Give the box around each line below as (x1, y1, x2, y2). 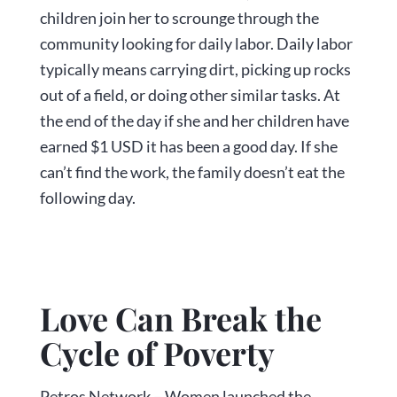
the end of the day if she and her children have (39, 111, 349, 131)
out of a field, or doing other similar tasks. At (39, 85, 340, 105)
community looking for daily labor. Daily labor (39, 34, 353, 54)
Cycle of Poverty (39, 331, 275, 375)
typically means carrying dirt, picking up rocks (39, 59, 351, 80)
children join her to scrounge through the (39, 8, 319, 28)
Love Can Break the (39, 297, 322, 340)
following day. (39, 188, 136, 208)
